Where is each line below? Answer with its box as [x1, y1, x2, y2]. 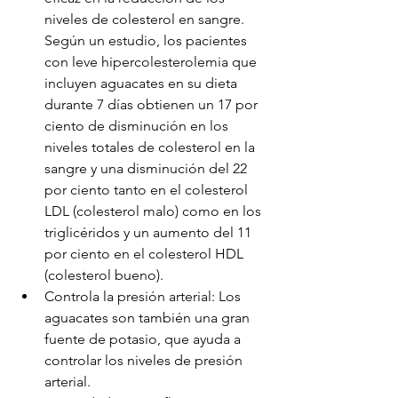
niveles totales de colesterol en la [44, 139, 259, 155]
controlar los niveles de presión [44, 352, 246, 369]
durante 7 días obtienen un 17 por [44, 96, 261, 113]
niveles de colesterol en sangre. [44, 11, 248, 28]
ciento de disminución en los [44, 117, 232, 134]
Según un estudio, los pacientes [44, 32, 251, 49]
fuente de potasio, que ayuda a [44, 330, 244, 347]
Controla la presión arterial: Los [44, 288, 244, 305]
